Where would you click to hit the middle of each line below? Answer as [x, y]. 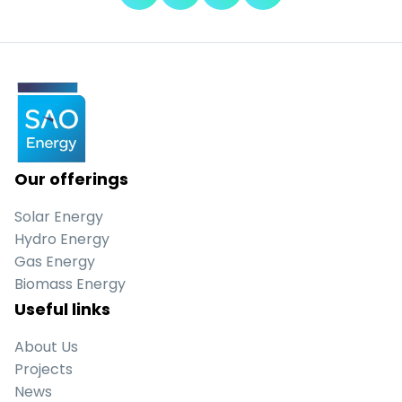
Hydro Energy [62, 240]
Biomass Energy [70, 284]
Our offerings [71, 179]
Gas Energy [55, 262]
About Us [46, 347]
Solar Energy [59, 217]
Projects [44, 370]
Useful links [62, 310]
